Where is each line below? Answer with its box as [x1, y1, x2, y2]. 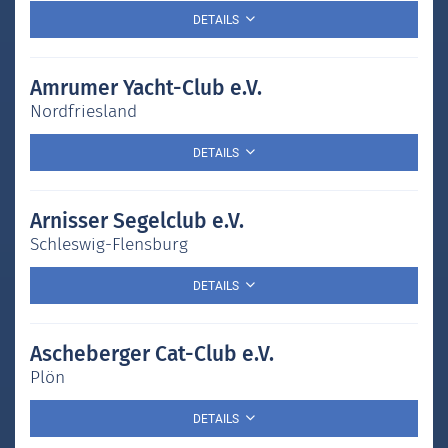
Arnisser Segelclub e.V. [30, 208, 244, 235]
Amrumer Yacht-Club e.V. [30, 75, 262, 102]
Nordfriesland [30, 101, 137, 123]
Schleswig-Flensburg [30, 234, 188, 256]
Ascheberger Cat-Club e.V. [30, 341, 274, 368]
